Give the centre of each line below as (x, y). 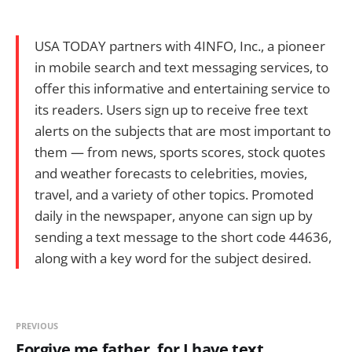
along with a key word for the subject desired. (173, 258)
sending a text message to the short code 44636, (183, 236)
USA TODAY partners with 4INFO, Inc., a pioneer (180, 46)
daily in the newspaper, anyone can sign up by (174, 215)
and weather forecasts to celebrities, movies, (171, 173)
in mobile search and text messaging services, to (181, 67)
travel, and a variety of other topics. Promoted (174, 194)
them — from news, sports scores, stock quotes (180, 152)
